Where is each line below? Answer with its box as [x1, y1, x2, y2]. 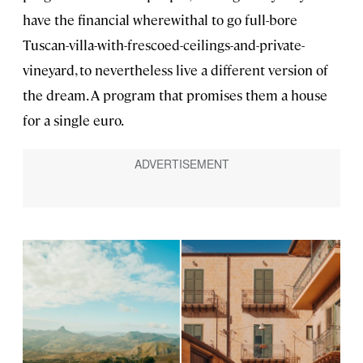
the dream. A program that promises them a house [23, 85, 327, 104]
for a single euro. [23, 110, 124, 129]
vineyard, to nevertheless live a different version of [23, 60, 328, 79]
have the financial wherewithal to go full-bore [23, 10, 297, 28]
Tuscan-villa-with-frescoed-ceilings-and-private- [23, 35, 305, 53]
